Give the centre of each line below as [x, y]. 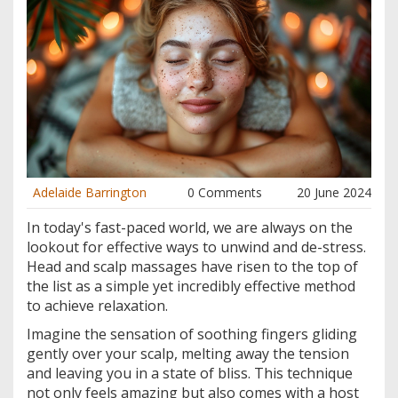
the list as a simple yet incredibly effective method [191, 287]
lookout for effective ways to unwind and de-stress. [196, 247]
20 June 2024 [334, 193]
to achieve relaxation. [97, 306]
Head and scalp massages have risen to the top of [192, 267]
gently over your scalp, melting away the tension [188, 354]
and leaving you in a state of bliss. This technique [190, 374]
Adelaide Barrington [90, 193]
